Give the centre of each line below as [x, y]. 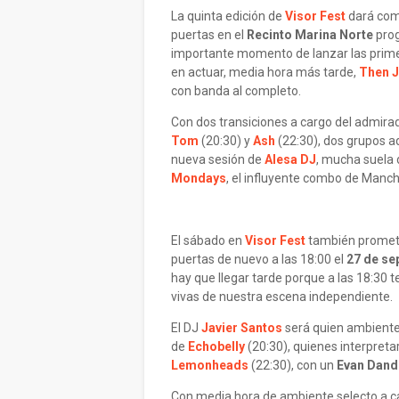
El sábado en [208, 240]
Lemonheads [210, 365]
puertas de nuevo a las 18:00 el [259, 259]
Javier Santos [242, 328]
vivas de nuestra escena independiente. [283, 297]
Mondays [199, 178]
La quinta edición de [228, 16]
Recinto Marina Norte [310, 35]
